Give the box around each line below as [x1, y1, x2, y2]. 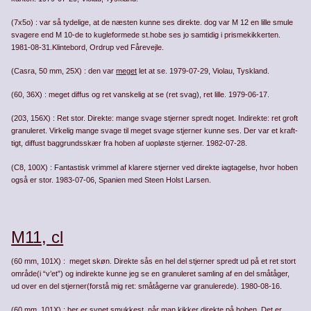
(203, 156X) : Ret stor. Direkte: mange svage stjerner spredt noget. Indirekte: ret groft [11, 114, 299, 123]
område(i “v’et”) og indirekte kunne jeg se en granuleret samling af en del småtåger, [11, 269, 290, 278]
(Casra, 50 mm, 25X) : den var [11, 67, 117, 76]
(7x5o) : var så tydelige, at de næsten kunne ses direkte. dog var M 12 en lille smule [11, 17, 294, 26]
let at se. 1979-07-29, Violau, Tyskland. [137, 67, 270, 76]
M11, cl [11, 227, 64, 246]
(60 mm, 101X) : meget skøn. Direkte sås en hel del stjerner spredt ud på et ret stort [11, 256, 296, 265]
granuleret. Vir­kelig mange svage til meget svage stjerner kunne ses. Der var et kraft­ [11, 126, 299, 135]
